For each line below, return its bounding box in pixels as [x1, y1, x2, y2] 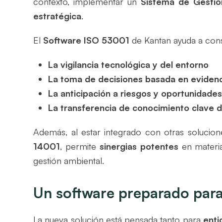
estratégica [33, 10, 82, 21]
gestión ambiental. [33, 155, 105, 166]
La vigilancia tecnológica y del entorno [48, 58, 209, 70]
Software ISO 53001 [43, 34, 130, 46]
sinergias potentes [99, 140, 178, 152]
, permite [60, 140, 100, 152]
